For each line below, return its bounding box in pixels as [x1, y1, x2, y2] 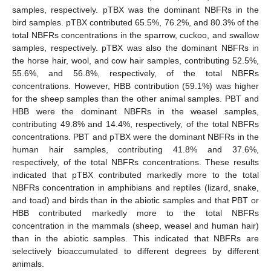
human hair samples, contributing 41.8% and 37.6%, [12, 144, 259, 154]
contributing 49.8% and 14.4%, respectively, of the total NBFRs [12, 119, 259, 129]
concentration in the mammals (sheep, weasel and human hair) [12, 220, 259, 230]
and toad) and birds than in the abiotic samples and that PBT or [12, 195, 259, 205]
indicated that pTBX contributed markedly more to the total [12, 169, 259, 180]
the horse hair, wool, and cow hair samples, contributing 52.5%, [12, 55, 259, 65]
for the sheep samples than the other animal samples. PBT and [12, 93, 259, 103]
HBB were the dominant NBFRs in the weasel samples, [12, 106, 259, 116]
